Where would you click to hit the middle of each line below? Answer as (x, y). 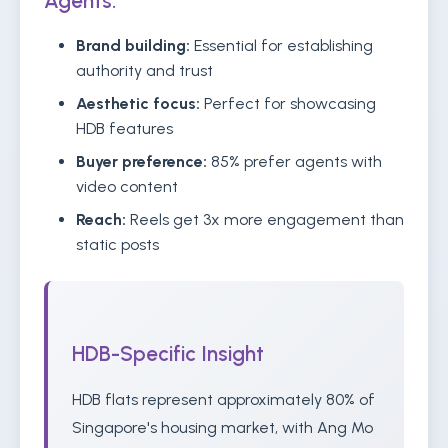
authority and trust (144, 70)
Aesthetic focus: (138, 103)
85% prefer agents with (294, 161)
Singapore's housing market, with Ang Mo (222, 427)
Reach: (101, 219)
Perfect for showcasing (288, 103)
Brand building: (133, 45)
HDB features (124, 128)
